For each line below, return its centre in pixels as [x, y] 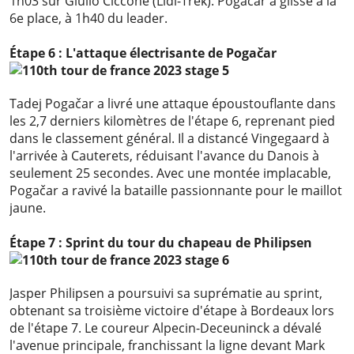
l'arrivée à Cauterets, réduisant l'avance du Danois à [164, 156]
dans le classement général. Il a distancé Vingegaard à [169, 139]
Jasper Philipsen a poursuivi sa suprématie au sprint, [166, 294]
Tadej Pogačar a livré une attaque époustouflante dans [173, 104]
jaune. [28, 208]
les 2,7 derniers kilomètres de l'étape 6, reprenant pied [172, 121]
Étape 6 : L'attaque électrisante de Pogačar [143, 53]
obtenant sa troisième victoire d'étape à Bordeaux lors [172, 311]
